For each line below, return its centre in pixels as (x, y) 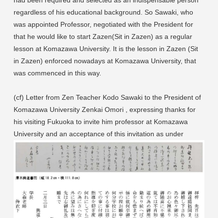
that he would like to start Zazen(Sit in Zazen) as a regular (103, 36)
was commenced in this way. (57, 73)
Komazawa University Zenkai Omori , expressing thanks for (105, 109)
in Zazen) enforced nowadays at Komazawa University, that (105, 61)
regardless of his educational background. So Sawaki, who (103, 12)
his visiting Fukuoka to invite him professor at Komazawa (101, 121)
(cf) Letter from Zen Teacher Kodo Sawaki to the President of (107, 97)
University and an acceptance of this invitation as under (99, 134)
